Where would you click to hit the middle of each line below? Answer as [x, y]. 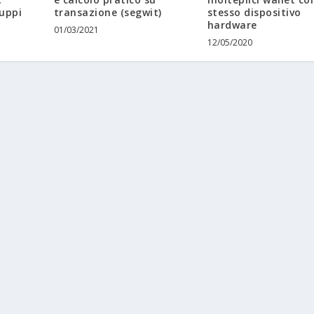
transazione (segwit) [108, 13]
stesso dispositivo [254, 13]
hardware [232, 25]
